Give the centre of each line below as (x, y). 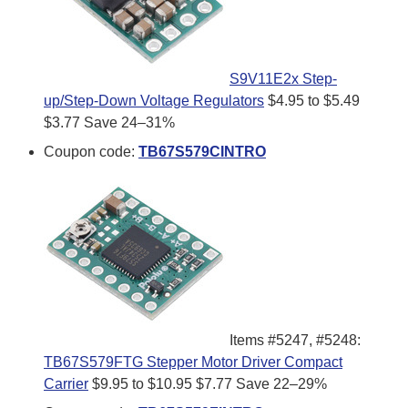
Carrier (66, 383)
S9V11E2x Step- (283, 78)
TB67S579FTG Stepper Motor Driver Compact (193, 362)
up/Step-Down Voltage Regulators (154, 100)
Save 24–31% (129, 122)
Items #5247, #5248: (295, 340)
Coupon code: (91, 151)
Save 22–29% (281, 383)
